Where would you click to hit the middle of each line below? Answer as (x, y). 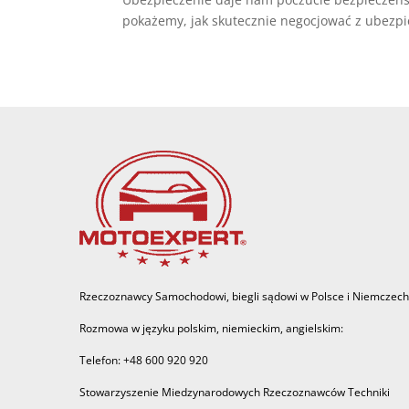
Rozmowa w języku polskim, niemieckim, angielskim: (211, 329)
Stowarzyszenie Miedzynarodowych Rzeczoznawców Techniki (235, 393)
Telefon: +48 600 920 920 (144, 361)
